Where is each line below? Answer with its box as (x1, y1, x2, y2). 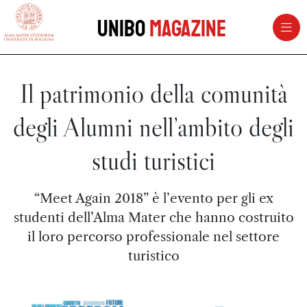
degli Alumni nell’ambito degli (13, 111, 294, 143)
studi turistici (92, 145, 215, 177)
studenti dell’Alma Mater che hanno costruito (13, 209, 294, 225)
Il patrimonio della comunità (19, 77, 288, 110)
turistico (127, 247, 180, 264)
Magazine (149, 14, 226, 43)
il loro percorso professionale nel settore (27, 228, 280, 245)
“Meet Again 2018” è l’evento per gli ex (34, 190, 273, 206)
